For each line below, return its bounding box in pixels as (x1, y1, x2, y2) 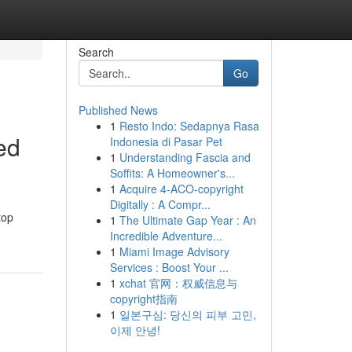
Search (78, 44, 114, 60)
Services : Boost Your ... (109, 259, 229, 275)
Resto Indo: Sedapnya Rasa (119, 118, 259, 134)
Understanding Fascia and (119, 149, 251, 165)
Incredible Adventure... (109, 228, 222, 244)
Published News (78, 102, 158, 118)
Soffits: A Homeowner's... (109, 165, 235, 181)
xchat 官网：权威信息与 (119, 275, 237, 291)
